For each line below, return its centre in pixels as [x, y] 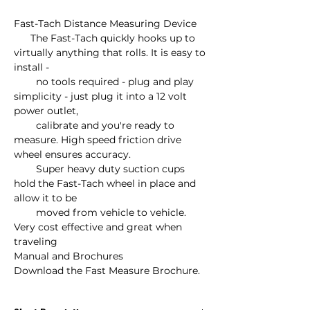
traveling [36, 241]
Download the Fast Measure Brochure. [107, 271]
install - [33, 67]
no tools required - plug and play [25, 82]
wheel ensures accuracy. [72, 154]
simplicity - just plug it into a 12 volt [100, 96]
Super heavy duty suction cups [25, 169]
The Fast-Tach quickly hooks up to [22, 38]
